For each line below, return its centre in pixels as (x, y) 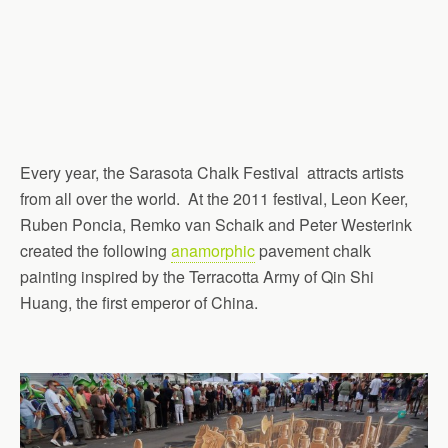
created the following (95, 250)
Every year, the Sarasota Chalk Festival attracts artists (212, 172)
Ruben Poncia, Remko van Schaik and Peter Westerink (216, 224)
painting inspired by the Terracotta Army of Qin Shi (197, 276)
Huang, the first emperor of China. (139, 302)
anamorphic (213, 250)
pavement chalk (313, 250)
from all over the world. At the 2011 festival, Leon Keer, (214, 198)
